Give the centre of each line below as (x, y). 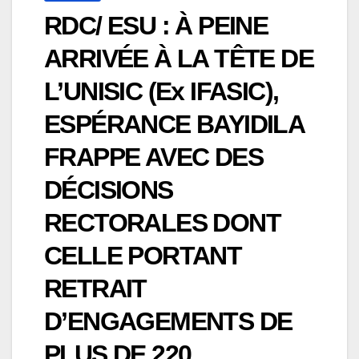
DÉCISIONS (109, 190)
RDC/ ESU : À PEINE (156, 26)
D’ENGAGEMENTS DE (168, 322)
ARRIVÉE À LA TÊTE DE (179, 59)
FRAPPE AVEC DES (153, 157)
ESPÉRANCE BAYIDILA (174, 125)
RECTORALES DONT (162, 223)
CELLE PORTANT (143, 256)
